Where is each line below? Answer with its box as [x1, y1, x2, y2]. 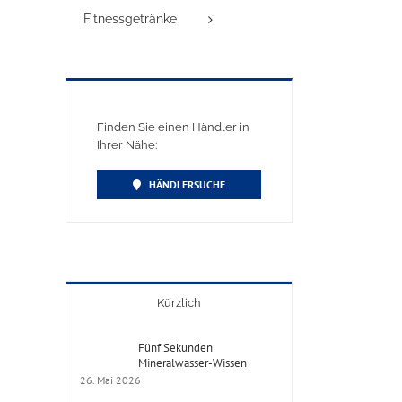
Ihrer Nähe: [96, 138, 157, 153]
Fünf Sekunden [138, 339, 213, 355]
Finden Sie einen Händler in [96, 120, 249, 135]
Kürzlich [157, 295, 201, 310]
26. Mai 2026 [80, 372, 141, 387]
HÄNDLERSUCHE [148, 177, 225, 191]
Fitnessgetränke [83, 12, 177, 27]
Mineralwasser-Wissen [138, 354, 247, 371]
